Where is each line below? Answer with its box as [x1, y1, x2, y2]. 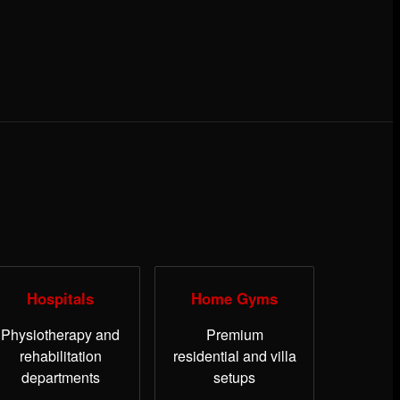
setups [213, 367, 256, 388]
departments [21, 367, 100, 388]
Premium [205, 324, 263, 346]
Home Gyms [191, 287, 279, 310]
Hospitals [27, 287, 95, 310]
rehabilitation [19, 346, 102, 367]
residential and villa [172, 346, 296, 367]
